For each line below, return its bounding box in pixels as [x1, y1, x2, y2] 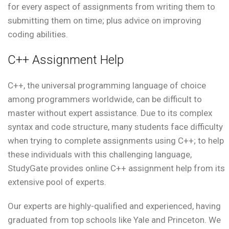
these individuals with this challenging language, [8, 149, 192, 160]
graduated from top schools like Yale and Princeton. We [8, 215, 221, 225]
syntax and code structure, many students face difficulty [8, 122, 223, 132]
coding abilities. [8, 29, 68, 40]
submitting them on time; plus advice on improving [8, 15, 201, 26]
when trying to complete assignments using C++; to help [8, 135, 224, 146]
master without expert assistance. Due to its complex [8, 108, 212, 119]
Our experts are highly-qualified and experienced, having [8, 201, 221, 212]
